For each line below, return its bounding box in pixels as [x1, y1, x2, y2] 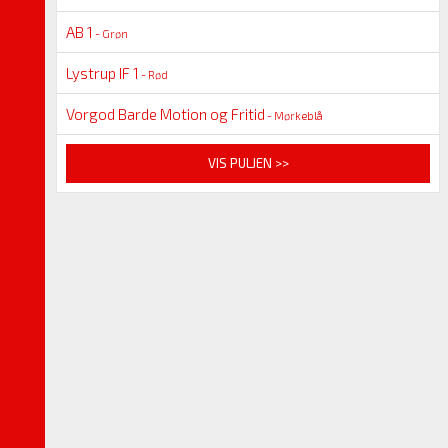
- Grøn [93, 26, 128, 40]
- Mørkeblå [265, 108, 323, 122]
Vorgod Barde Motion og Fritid [66, 104, 265, 123]
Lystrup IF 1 [66, 63, 139, 82]
